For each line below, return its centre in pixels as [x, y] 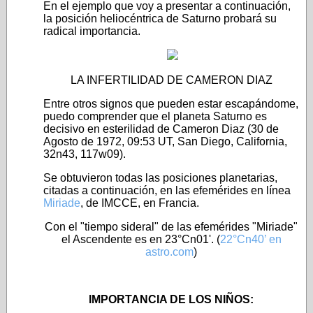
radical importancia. [92, 31]
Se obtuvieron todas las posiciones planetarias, [160, 178]
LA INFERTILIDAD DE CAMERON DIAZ [171, 80]
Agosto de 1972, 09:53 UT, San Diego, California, [165, 141]
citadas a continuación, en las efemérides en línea [167, 190]
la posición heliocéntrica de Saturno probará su [160, 19]
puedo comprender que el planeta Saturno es [155, 116]
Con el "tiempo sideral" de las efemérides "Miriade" [171, 227]
